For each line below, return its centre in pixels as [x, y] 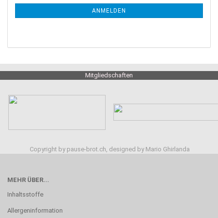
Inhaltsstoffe [25, 194]
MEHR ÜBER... [28, 180]
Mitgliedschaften [109, 75]
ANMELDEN [109, 11]
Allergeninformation [35, 210]
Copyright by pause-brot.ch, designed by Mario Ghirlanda [109, 149]
